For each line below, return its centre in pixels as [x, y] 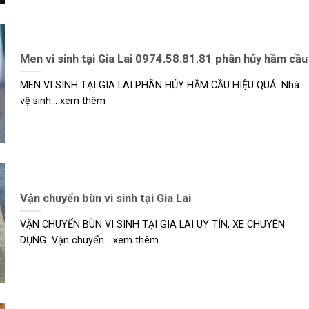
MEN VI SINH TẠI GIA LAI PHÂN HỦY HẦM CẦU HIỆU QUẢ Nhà [159, 86]
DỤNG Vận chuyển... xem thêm [89, 241]
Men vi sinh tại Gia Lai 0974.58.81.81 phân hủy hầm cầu [163, 59]
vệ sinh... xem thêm [62, 101]
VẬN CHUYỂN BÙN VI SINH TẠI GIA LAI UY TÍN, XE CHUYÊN [152, 225]
